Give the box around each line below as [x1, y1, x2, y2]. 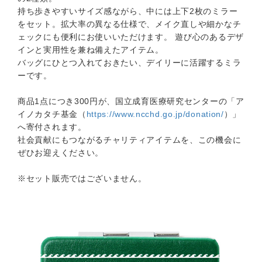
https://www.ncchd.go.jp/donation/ [86, 109, 224, 119]
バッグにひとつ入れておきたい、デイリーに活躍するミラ [18, 58, 242, 67]
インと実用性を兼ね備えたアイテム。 [18, 45, 164, 54]
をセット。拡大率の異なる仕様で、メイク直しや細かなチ [18, 19, 242, 29]
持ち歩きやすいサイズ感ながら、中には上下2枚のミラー [18, 6, 238, 16]
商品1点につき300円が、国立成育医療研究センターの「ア [18, 96, 244, 106]
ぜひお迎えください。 [18, 148, 104, 157]
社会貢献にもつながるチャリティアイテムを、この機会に [18, 135, 242, 144]
